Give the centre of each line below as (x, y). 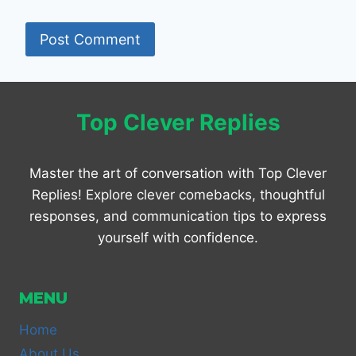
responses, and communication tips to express (178, 216)
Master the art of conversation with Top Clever (178, 173)
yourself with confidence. (178, 238)
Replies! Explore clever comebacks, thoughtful (178, 195)
